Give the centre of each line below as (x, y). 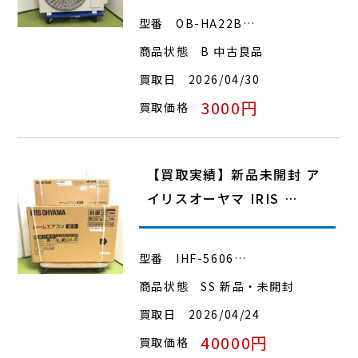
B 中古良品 (232, 51)
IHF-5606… (211, 258)
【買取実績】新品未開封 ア (233, 174)
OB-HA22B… (216, 23)
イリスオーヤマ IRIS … (222, 198)
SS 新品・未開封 (248, 286)
